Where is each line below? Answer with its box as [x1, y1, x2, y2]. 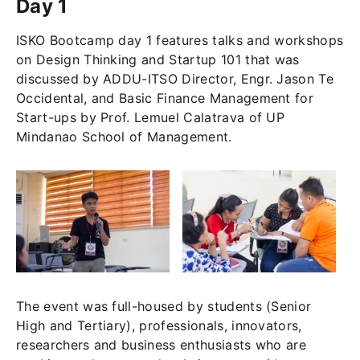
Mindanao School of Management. [16, 128, 232, 145]
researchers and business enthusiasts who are [16, 337, 307, 354]
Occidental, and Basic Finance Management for [16, 89, 314, 106]
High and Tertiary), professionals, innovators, [16, 317, 302, 334]
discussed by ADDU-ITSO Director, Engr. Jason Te [16, 70, 334, 87]
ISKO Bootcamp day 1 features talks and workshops [16, 31, 344, 48]
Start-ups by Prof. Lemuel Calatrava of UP [16, 108, 285, 125]
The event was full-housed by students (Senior [16, 298, 312, 315]
